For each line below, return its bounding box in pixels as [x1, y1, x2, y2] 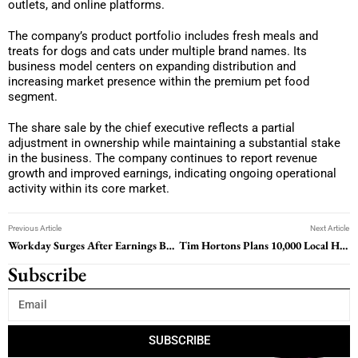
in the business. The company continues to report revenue [8, 150, 317, 165]
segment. [8, 89, 58, 104]
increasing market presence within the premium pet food [8, 74, 309, 89]
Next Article [310, 223, 349, 233]
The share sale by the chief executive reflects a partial [8, 120, 295, 135]
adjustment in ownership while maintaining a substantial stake [8, 135, 340, 150]
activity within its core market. [8, 181, 169, 196]
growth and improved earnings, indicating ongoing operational [8, 165, 336, 181]
